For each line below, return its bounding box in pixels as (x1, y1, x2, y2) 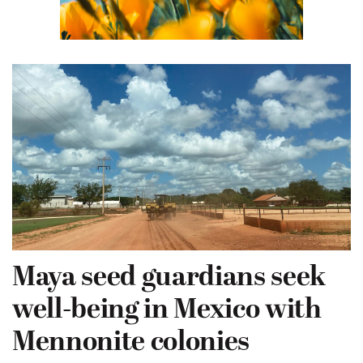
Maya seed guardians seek (12, 262, 326, 294)
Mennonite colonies (12, 327, 250, 359)
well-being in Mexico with (12, 294, 322, 327)
